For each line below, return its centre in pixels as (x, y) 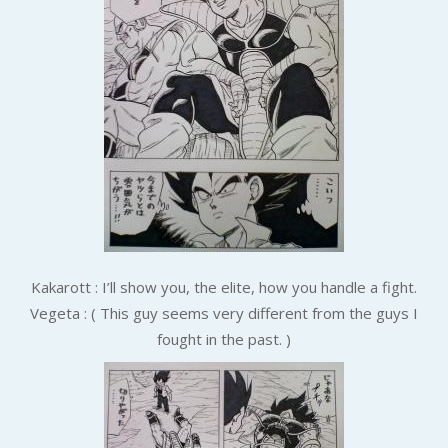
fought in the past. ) (224, 338)
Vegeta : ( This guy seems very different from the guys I (224, 312)
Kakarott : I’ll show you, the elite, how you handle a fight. (224, 286)
